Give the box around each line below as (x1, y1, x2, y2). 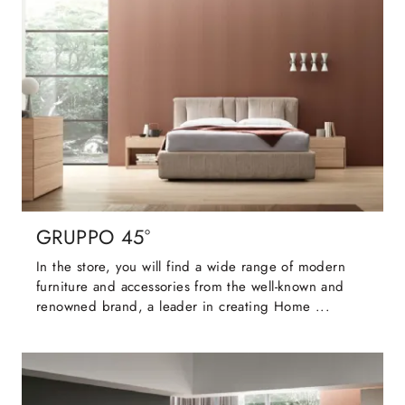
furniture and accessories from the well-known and (36, 277, 344, 297)
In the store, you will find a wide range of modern (36, 257, 345, 278)
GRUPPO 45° (36, 223, 150, 252)
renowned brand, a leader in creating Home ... (36, 297, 330, 317)
